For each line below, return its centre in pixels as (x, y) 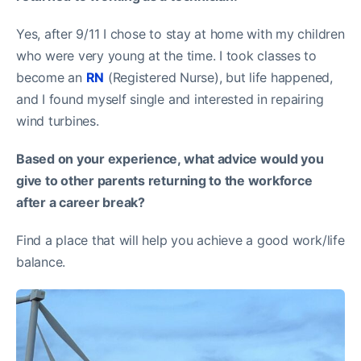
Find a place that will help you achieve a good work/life (180, 241)
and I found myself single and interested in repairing (170, 100)
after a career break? (81, 203)
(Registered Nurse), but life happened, (218, 78)
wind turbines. (58, 121)
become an (51, 78)
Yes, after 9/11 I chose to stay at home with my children (180, 34)
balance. (41, 262)
